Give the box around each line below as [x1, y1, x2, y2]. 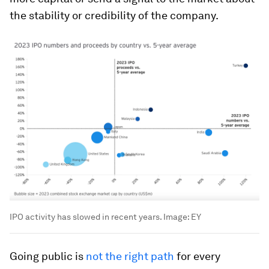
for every [174, 249, 220, 262]
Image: [162, 211, 191, 222]
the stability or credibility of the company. [10, 9, 219, 22]
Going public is [10, 249, 86, 262]
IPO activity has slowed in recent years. [10, 211, 162, 222]
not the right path [86, 249, 174, 262]
